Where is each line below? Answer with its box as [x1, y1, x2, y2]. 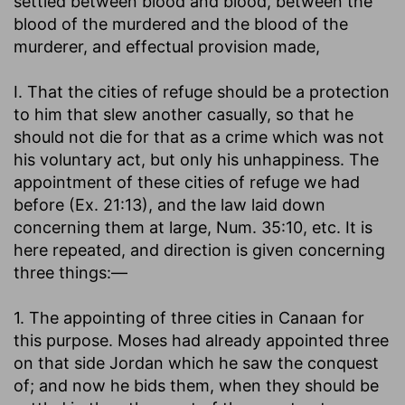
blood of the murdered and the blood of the [14, 14, 348, 33]
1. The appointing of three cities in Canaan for [14, 307, 364, 327]
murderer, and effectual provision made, [14, 36, 320, 56]
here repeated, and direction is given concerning [14, 240, 385, 259]
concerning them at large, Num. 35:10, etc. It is [14, 217, 372, 237]
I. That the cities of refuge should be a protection [14, 81, 390, 101]
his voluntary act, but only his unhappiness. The [14, 149, 379, 169]
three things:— [14, 262, 127, 282]
